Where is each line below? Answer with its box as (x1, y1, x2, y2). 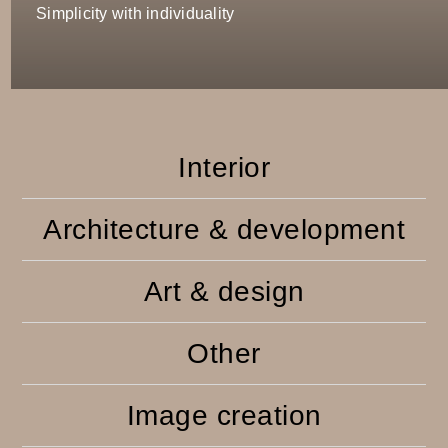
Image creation (126, 400, 322, 432)
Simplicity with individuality (36, 5, 235, 23)
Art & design (143, 276, 305, 308)
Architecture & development (43, 214, 405, 246)
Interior (178, 152, 270, 184)
